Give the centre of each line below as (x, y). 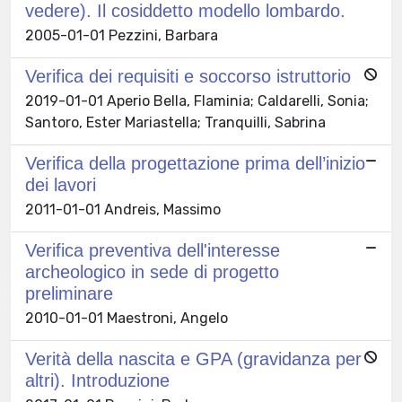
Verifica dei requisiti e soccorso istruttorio (188, 76)
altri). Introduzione (97, 380)
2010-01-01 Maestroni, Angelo (127, 318)
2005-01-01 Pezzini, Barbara (122, 35)
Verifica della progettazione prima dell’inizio (195, 163)
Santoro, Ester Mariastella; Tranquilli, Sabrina (175, 122)
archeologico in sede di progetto (152, 271)
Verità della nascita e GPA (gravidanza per (193, 358)
